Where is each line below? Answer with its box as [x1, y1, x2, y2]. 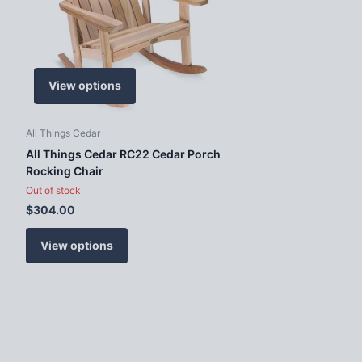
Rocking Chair [26, 163, 103, 178]
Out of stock [26, 183, 81, 196]
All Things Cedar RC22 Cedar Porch [26, 146, 221, 161]
